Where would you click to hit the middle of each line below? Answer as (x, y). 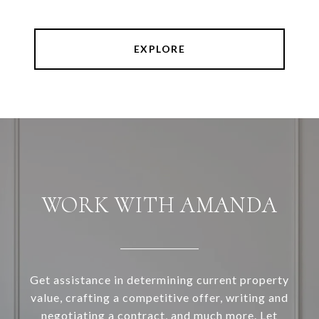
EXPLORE (159, 49)
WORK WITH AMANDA (159, 205)
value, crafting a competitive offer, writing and (159, 298)
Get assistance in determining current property (159, 280)
